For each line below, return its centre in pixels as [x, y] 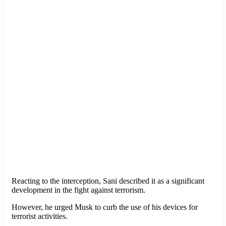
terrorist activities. [40, 216]
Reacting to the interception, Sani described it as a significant [108, 181]
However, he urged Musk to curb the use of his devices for [105, 207]
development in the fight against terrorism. [78, 190]
